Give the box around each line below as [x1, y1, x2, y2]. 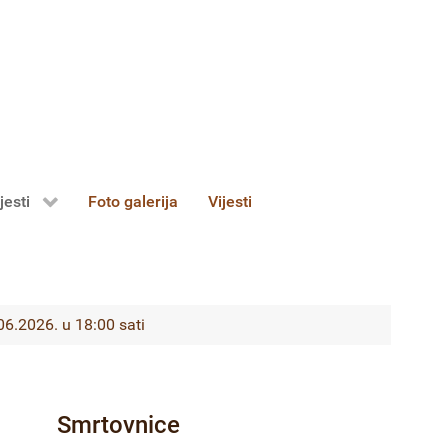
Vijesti [208, 192, 253, 212]
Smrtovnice [57, 411, 180, 440]
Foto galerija [88, 192, 179, 212]
